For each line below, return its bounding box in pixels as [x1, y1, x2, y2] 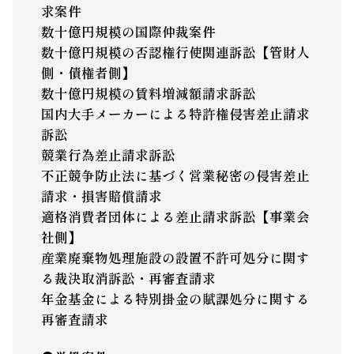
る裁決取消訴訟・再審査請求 [40, 269, 216, 288]
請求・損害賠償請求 [40, 186, 162, 206]
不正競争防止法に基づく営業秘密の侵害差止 [40, 166, 310, 186]
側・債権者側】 [40, 63, 135, 83]
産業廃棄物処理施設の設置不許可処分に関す [40, 248, 310, 268]
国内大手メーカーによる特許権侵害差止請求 [40, 104, 310, 124]
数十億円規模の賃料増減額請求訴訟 [40, 84, 256, 104]
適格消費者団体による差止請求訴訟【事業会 [40, 207, 310, 227]
